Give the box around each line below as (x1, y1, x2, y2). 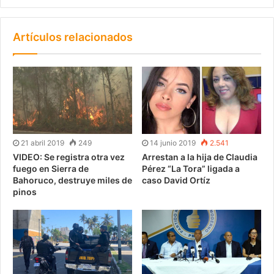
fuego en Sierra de (13, 163, 89, 174)
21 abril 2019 (21, 138, 64, 148)
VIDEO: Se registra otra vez (13, 152, 125, 163)
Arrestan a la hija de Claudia (142, 152, 257, 163)
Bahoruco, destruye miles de (13, 175, 132, 186)
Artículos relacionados (13, 31, 133, 44)
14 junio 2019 (150, 138, 196, 148)
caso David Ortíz (142, 175, 210, 186)
